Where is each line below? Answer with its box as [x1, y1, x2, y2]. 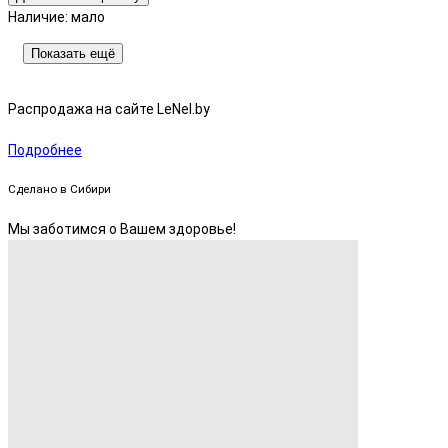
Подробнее [8, 141, 82, 158]
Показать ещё [31, 45, 115, 61]
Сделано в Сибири [8, 182, 111, 197]
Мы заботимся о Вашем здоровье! [8, 220, 236, 237]
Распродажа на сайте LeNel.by [8, 101, 210, 118]
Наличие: [8, 8, 71, 25]
